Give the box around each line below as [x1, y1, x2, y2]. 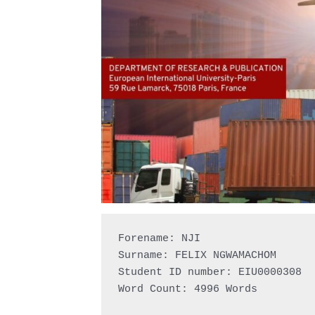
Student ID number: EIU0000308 [118, 266, 302, 278]
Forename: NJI [118, 232, 200, 245]
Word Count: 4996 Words [118, 283, 257, 295]
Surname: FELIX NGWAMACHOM [118, 249, 276, 262]
